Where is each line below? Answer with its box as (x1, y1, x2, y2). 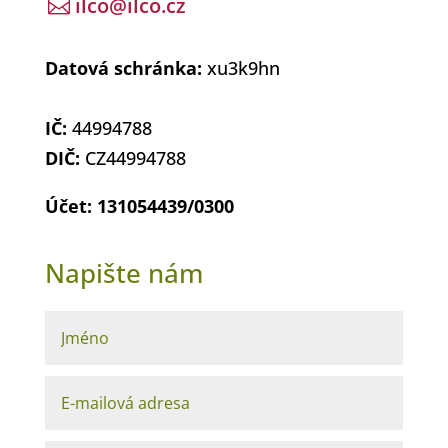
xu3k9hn (206, 56, 280, 80)
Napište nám (44, 255, 203, 291)
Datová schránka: (44, 56, 207, 80)
